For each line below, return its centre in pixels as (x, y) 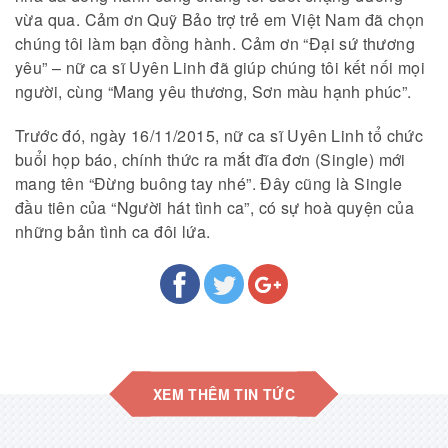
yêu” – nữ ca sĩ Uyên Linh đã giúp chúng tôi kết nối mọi (220, 68)
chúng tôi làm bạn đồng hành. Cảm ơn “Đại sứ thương (215, 44)
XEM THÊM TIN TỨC (224, 393)
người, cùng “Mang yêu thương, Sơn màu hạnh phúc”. (215, 92)
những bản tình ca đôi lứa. (113, 232)
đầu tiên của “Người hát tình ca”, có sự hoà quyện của (215, 208)
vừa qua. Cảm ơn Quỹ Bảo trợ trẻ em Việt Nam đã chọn (220, 20)
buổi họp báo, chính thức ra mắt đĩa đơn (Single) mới (210, 160)
